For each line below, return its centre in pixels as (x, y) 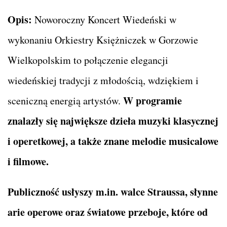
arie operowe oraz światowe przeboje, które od (108, 212)
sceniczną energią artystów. (65, 100)
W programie (153, 100)
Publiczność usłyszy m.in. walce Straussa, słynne (113, 192)
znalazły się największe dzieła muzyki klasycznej (113, 121)
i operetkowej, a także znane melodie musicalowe (113, 141)
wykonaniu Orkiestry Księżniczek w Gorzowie (103, 40)
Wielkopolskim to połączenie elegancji (88, 60)
